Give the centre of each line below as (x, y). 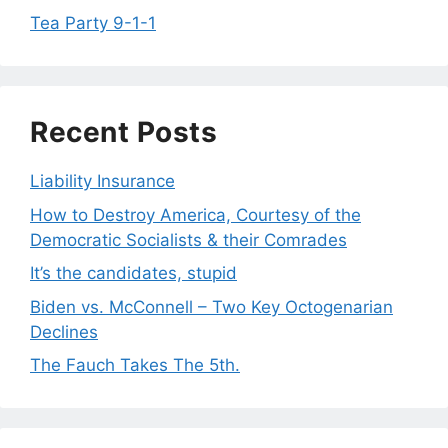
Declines (64, 331)
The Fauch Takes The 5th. (135, 365)
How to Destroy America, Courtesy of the (195, 214)
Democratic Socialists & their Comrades (188, 239)
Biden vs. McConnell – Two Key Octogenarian (211, 306)
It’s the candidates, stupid (133, 273)
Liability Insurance (102, 181)
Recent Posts (123, 132)
